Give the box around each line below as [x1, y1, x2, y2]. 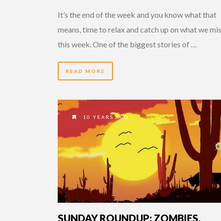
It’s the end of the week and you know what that [58, 9, 217, 19]
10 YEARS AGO [81, 113, 129, 120]
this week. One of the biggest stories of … [58, 39, 197, 49]
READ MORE [66, 68, 105, 74]
